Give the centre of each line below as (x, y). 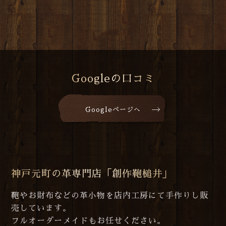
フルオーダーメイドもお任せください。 (89, 221)
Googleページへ (113, 109)
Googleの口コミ (113, 78)
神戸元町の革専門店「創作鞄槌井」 (92, 174)
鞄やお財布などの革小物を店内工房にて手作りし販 (110, 195)
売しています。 (41, 208)
